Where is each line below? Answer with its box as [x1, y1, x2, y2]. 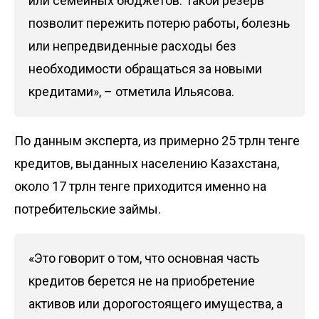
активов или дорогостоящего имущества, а [28, 296, 283, 312]
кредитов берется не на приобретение [28, 273, 255, 289]
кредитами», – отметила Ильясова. [28, 84, 234, 100]
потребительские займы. [14, 202, 161, 217]
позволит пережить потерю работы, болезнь [28, 16, 290, 31]
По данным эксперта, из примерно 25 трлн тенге [14, 133, 300, 149]
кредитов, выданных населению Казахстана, [14, 156, 279, 172]
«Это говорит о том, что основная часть [28, 251, 259, 266]
